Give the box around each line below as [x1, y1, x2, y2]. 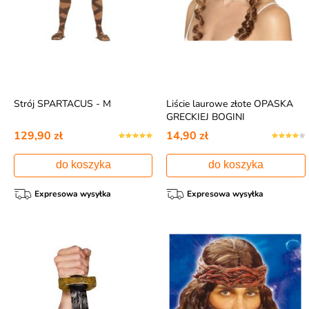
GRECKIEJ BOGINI [166, 110, 246, 123]
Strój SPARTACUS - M [13, 97, 111, 110]
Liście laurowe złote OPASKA [166, 97, 294, 110]
